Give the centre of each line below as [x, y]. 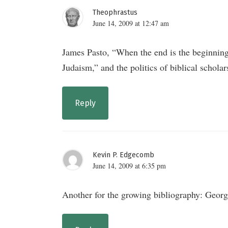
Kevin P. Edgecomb [123, 155]
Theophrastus [115, 12]
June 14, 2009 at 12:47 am [131, 23]
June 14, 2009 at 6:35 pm [129, 165]
